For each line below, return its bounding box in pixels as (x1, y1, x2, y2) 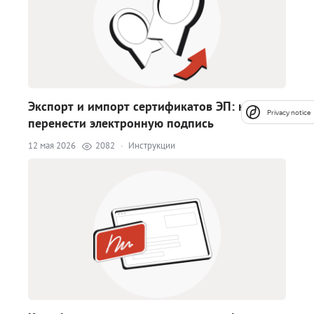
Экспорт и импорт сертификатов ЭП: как (28, 98, 257, 115)
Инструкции (128, 139, 175, 152)
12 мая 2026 (28, 139, 76, 152)
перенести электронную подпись (28, 115, 214, 132)
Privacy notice (267, 108, 310, 116)
